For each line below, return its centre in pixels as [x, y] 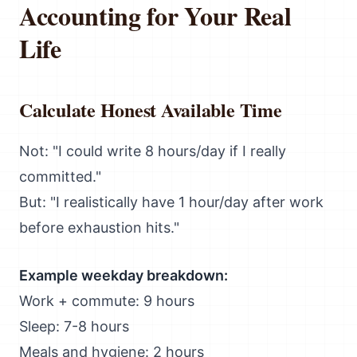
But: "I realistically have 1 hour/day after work [171, 202]
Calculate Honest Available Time [151, 110]
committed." [60, 177]
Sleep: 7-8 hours [74, 326]
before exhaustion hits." [99, 228]
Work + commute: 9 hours [107, 301]
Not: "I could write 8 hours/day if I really [153, 151]
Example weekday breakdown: [124, 275]
